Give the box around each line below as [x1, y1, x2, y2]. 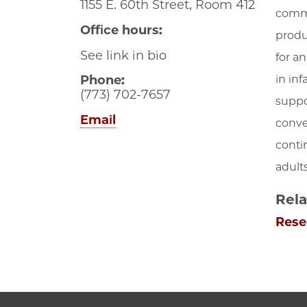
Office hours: [80, 23, 162, 38]
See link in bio [80, 48, 167, 64]
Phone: [80, 73, 125, 88]
